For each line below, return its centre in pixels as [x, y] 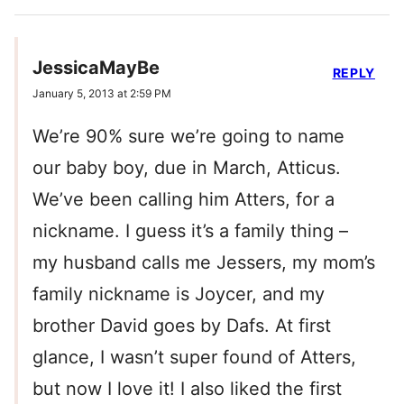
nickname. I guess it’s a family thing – [190, 231]
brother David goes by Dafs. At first [182, 326]
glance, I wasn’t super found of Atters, [194, 358]
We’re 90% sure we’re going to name [188, 137]
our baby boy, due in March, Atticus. [187, 168]
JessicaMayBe [96, 68]
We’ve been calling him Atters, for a [184, 200]
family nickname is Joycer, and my [179, 294]
